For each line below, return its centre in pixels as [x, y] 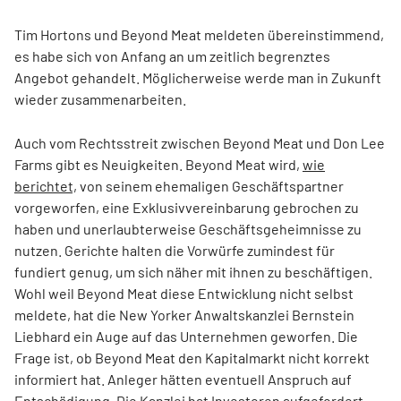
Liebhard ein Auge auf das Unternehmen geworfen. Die [186, 336]
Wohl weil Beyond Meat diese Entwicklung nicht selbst [184, 293]
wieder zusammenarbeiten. [100, 99]
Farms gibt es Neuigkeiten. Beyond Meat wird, [158, 164]
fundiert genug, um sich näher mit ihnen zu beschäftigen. [193, 272]
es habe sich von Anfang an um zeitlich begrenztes [172, 56]
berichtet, [46, 186]
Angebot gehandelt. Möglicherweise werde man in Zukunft [198, 77]
